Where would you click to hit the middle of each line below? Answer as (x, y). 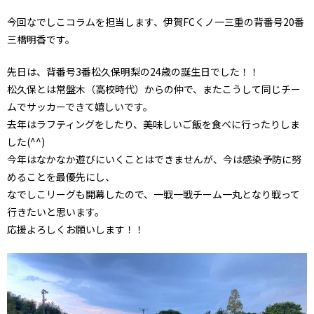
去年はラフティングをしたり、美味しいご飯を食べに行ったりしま (153, 124)
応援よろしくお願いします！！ (76, 229)
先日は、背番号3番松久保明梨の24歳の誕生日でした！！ (133, 71)
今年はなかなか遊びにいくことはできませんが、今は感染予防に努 (154, 159)
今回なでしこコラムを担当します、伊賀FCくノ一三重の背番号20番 (156, 21)
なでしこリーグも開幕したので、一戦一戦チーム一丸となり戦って (153, 194)
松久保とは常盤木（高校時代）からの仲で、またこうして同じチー (154, 89)
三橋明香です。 (41, 39)
